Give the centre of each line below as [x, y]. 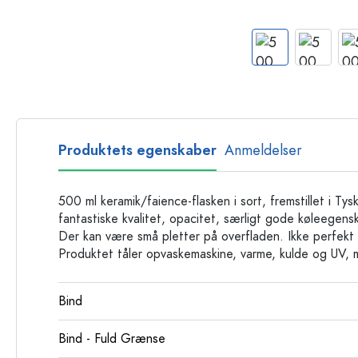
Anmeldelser [263, 150]
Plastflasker [251, 26]
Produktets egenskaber [137, 150]
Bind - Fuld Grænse [112, 339]
